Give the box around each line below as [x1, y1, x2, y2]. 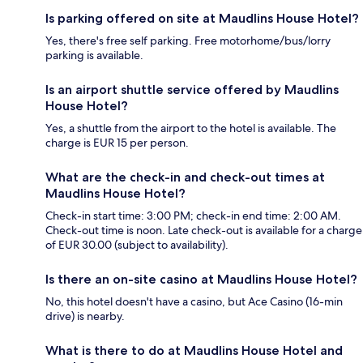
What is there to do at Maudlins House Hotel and [45, 343, 343, 359]
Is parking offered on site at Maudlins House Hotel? [45, 11, 359, 27]
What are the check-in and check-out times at [45, 169, 325, 186]
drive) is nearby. [45, 309, 125, 324]
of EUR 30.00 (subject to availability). [45, 237, 228, 253]
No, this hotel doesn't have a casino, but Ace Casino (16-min [45, 294, 343, 310]
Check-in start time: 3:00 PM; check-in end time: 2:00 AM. [45, 208, 341, 224]
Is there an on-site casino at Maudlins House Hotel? [45, 271, 357, 288]
